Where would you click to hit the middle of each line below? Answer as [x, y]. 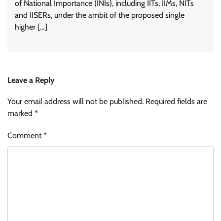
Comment [25, 136]
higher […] [31, 27]
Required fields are [176, 102]
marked [21, 113]
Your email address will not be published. [75, 102]
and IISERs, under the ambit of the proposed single [100, 15]
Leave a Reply [31, 80]
